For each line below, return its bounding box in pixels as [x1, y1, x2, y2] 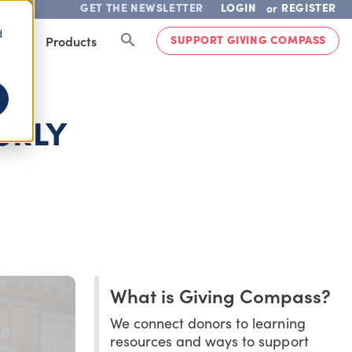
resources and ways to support [109, 331, 309, 350]
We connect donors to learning [109, 313, 306, 332]
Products [45, 32, 97, 49]
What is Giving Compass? [109, 281, 331, 308]
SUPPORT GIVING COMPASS [170, 31, 326, 47]
